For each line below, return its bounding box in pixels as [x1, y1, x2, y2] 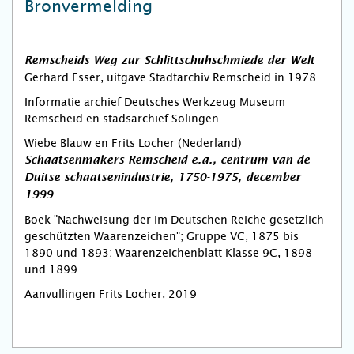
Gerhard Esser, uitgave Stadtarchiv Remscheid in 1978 [24, 71, 316, 84]
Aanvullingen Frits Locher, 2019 [24, 288, 197, 300]
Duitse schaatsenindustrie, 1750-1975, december [24, 172, 301, 183]
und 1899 [24, 263, 77, 276]
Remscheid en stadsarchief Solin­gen [24, 112, 219, 125]
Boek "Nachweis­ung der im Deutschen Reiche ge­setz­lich [24, 213, 324, 226]
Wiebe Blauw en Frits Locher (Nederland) [24, 137, 242, 149]
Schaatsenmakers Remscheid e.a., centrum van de [24, 155, 310, 166]
